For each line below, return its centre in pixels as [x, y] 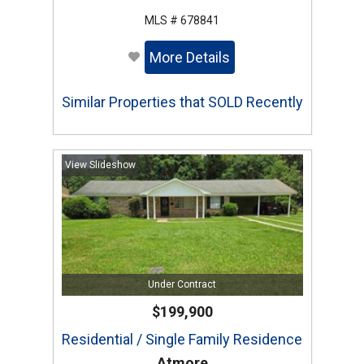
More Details [189, 58]
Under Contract [182, 285]
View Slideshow [100, 165]
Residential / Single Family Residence [182, 340]
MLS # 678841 [182, 21]
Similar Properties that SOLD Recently [182, 102]
